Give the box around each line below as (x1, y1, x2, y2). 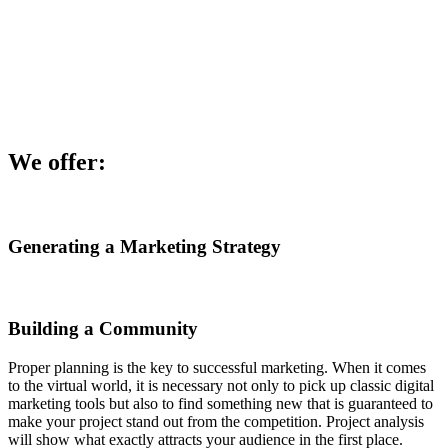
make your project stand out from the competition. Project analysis (8, 412, 424, 430)
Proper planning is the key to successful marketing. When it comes (8, 358, 426, 376)
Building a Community (8, 317, 198, 339)
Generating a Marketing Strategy (8, 236, 281, 258)
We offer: (8, 148, 106, 175)
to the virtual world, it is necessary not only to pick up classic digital (8, 376, 434, 394)
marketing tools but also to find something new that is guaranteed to (8, 394, 433, 412)
